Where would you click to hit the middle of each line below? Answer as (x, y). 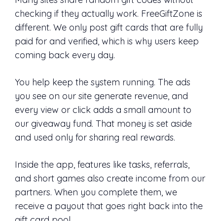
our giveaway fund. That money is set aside (103, 124)
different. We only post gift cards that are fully (109, 28)
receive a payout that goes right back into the (109, 206)
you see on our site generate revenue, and (101, 96)
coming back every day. (65, 55)
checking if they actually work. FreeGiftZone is (109, 14)
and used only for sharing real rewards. (95, 138)
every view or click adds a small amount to (103, 110)
